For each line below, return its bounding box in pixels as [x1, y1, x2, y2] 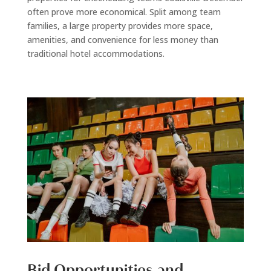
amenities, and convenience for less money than [27, 34, 218, 46]
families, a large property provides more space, [27, 20, 213, 32]
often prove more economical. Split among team [27, 6, 221, 18]
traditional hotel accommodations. [27, 48, 165, 60]
